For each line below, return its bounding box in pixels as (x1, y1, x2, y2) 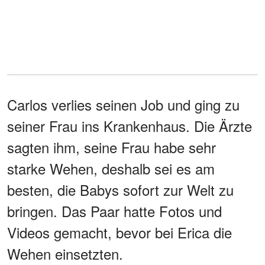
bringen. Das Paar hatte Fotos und (7, 200, 222, 221)
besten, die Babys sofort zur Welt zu (7, 179, 234, 200)
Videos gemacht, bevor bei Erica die (7, 221, 232, 243)
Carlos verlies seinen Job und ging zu (7, 93, 240, 115)
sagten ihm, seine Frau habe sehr (7, 136, 216, 157)
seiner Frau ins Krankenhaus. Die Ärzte (7, 115, 252, 136)
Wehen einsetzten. (7, 243, 123, 264)
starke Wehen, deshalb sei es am (7, 157, 215, 179)
